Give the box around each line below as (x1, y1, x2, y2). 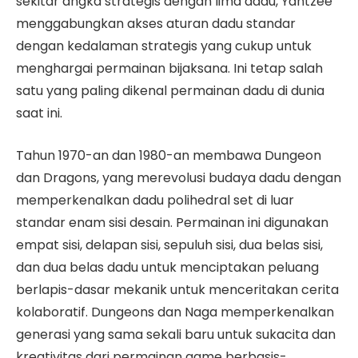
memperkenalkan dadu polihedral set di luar (16, 191, 294, 210)
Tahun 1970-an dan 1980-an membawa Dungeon (16, 146, 321, 165)
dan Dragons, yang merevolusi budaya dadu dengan (16, 169, 341, 188)
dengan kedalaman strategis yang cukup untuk (16, 37, 312, 56)
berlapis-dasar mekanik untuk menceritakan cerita (16, 280, 339, 300)
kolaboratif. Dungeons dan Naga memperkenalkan (16, 303, 334, 322)
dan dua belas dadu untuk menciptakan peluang (16, 258, 319, 277)
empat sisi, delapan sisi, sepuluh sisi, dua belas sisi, (16, 236, 323, 255)
